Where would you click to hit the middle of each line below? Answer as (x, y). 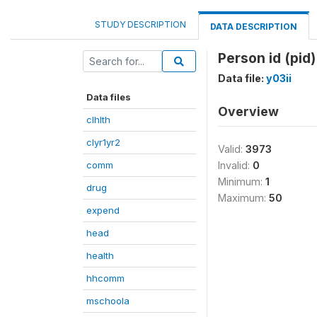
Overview (248, 111)
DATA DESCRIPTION (254, 27)
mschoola (108, 301)
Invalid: (235, 165)
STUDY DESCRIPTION (140, 24)
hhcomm (105, 278)
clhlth (98, 120)
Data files (109, 97)
